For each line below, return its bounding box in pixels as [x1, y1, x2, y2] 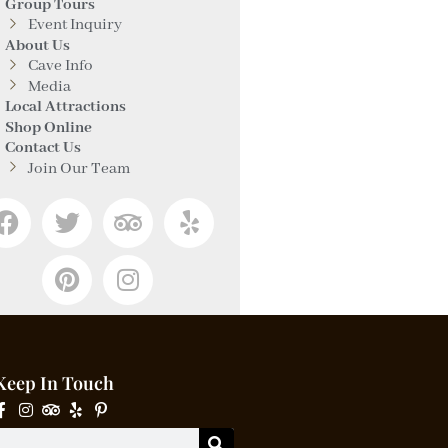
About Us [5, 35, 71, 56]
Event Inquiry [27, 15, 122, 35]
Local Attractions [5, 97, 127, 117]
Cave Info [27, 56, 93, 76]
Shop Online [5, 117, 93, 138]
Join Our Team [27, 158, 131, 179]
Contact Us [5, 138, 82, 158]
